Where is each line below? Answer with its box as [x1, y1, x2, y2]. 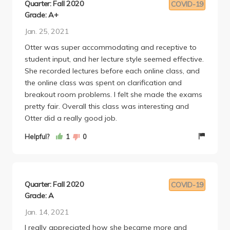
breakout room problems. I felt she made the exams [25, 90, 202, 99]
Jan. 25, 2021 [25, 27, 69, 36]
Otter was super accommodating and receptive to [25, 43, 197, 52]
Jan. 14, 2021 [25, 207, 69, 217]
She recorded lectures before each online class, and [25, 66, 200, 75]
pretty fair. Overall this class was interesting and [25, 102, 189, 111]
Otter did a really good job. [25, 113, 117, 123]
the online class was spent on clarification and [25, 78, 182, 87]
